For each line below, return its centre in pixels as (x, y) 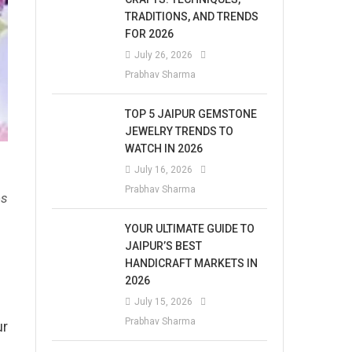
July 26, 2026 (164, 55)
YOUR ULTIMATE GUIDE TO (190, 229)
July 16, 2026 (164, 170)
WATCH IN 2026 (164, 148)
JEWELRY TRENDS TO (180, 131)
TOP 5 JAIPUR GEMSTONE (191, 114)
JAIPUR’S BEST (164, 246)
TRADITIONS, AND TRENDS (192, 16)
